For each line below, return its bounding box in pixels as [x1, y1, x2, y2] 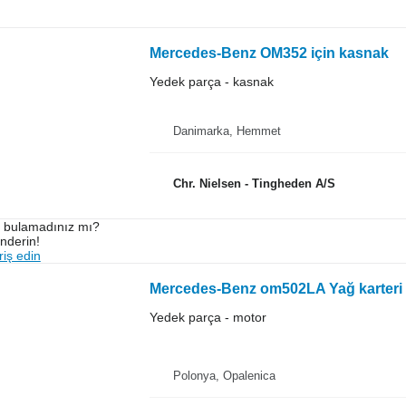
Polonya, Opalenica [172, 368, 275, 382]
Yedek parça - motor [149, 310, 266, 325]
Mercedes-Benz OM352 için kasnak [149, 45, 389, 62]
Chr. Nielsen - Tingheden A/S [172, 176, 335, 190]
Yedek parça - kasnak [149, 74, 274, 90]
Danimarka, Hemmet [172, 124, 281, 139]
